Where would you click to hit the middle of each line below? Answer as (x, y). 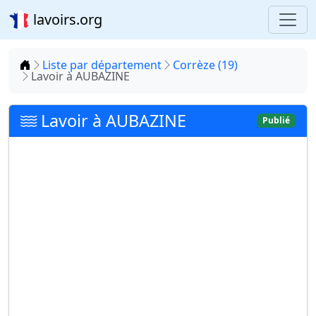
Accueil (49, 64)
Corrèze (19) (205, 65)
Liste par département (102, 65)
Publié (276, 120)
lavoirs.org (66, 19)
